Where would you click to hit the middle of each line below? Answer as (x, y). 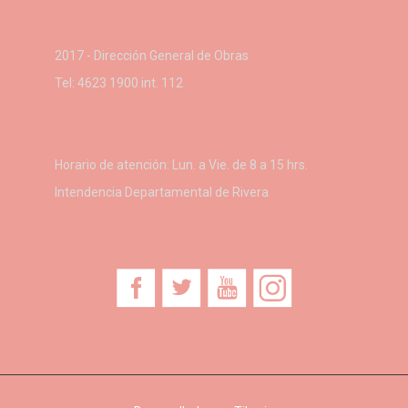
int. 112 (161, 82)
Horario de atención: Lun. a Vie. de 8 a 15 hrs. (181, 164)
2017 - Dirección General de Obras (152, 55)
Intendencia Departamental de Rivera (162, 192)
